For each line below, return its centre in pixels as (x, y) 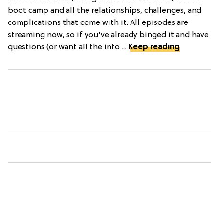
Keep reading (154, 47)
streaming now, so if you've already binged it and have (108, 35)
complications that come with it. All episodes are (98, 23)
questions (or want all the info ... (68, 47)
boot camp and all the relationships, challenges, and (105, 11)
